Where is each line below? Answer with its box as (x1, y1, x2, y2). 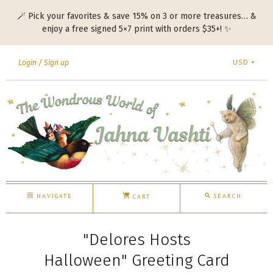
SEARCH (210, 191, 243, 200)
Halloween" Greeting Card (43, 250, 230, 270)
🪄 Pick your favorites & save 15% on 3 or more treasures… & (16, 11, 257, 21)
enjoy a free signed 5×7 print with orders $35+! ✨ (41, 24, 232, 34)
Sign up (44, 58, 69, 67)
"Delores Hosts (82, 230, 191, 249)
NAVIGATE (33, 191, 73, 200)
